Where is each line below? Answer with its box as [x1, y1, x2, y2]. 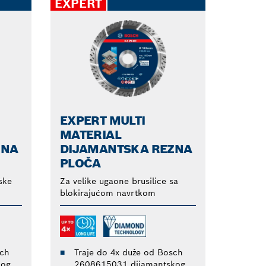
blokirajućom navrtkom [59, 187, 156, 198]
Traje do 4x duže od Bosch [74, 246, 183, 258]
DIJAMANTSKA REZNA [59, 141, 192, 157]
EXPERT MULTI [59, 112, 145, 128]
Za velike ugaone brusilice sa [59, 175, 178, 186]
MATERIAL [59, 126, 122, 142]
